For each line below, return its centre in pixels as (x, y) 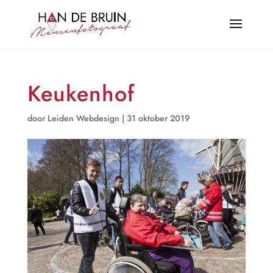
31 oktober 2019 (158, 118)
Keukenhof (81, 94)
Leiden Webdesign (83, 118)
